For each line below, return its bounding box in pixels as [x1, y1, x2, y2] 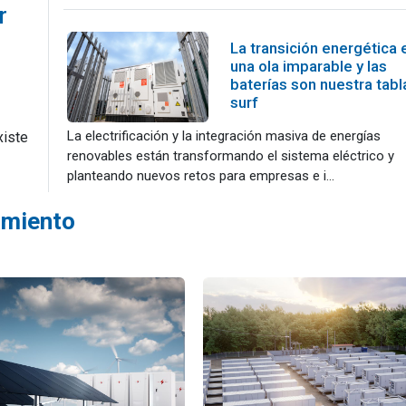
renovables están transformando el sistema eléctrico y [67, 148, 394, 164]
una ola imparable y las [230, 57, 387, 75]
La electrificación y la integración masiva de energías [67, 128, 381, 144]
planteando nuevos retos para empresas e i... [67, 168, 334, 184]
